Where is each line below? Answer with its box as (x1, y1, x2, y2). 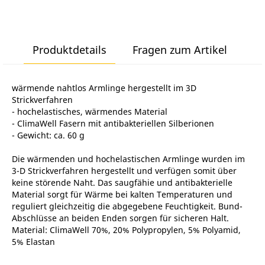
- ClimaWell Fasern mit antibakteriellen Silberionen (12, 118, 214, 130)
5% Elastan (12, 236, 55, 248)
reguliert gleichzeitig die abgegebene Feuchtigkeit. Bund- (12, 201, 243, 212)
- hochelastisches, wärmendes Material (12, 106, 167, 118)
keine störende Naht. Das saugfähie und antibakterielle (12, 177, 232, 189)
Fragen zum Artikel (132, 43, 227, 57)
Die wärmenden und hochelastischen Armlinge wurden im (12, 153, 245, 165)
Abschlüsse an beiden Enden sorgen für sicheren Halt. (12, 212, 229, 224)
